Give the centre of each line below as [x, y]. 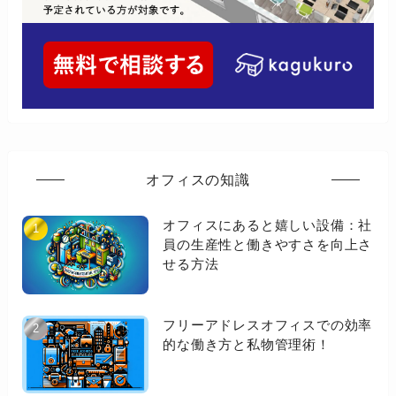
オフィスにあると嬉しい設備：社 [268, 225]
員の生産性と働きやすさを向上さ [268, 245]
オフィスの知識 [198, 179]
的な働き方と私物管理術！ [247, 344]
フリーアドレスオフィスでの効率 [268, 324]
